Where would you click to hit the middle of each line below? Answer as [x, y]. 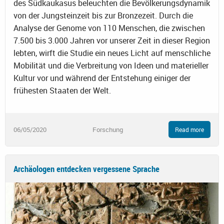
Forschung [107, 129]
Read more [189, 130]
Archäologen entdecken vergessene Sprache [86, 169]
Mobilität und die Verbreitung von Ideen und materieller [111, 66]
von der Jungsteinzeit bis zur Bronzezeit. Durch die [103, 16]
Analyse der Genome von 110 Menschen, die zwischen [109, 28]
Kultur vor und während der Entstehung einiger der [102, 78]
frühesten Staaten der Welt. [62, 91]
